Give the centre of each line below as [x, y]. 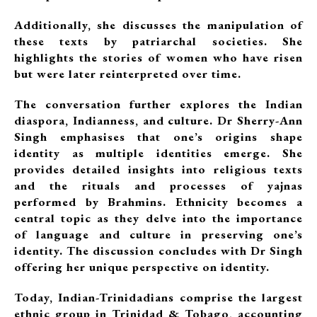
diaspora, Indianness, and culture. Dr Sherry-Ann [158, 120]
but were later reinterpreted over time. [128, 74]
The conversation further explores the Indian [158, 104]
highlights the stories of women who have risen [158, 57]
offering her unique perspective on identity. [142, 267]
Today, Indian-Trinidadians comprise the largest [158, 297]
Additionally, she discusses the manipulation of [158, 25]
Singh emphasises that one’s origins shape [158, 137]
